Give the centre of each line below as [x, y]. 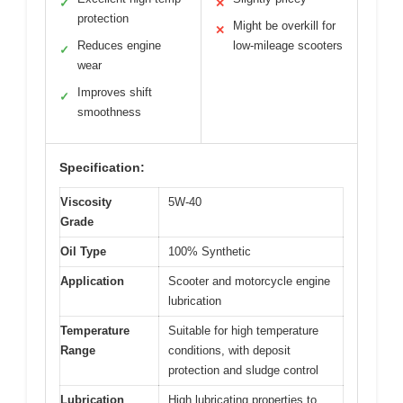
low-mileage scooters [288, 46]
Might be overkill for [284, 26]
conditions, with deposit [229, 351]
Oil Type [83, 252]
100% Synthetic [210, 252]
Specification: [102, 168]
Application [92, 282]
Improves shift [115, 93]
